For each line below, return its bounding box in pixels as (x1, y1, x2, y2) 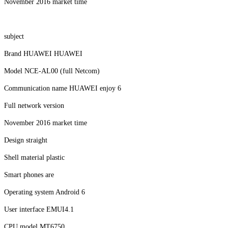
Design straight (4, 136, 47, 144)
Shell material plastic (4, 153, 65, 161)
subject (4, 32, 24, 40)
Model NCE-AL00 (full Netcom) (4, 67, 100, 75)
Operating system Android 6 (4, 188, 85, 196)
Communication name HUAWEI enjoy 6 (4, 84, 121, 92)
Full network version (4, 101, 64, 109)
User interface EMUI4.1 (4, 205, 74, 213)
